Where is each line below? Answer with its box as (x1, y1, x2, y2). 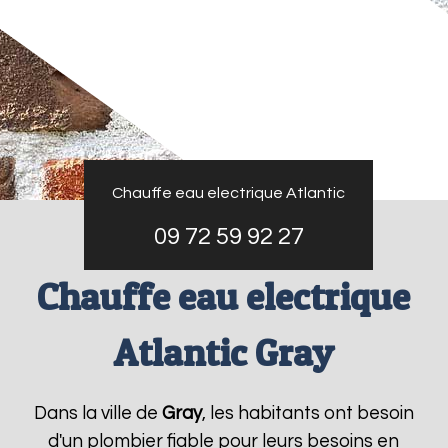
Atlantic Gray (113, 330, 334, 375)
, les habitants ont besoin (201, 404, 414, 423)
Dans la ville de (33, 404, 162, 423)
